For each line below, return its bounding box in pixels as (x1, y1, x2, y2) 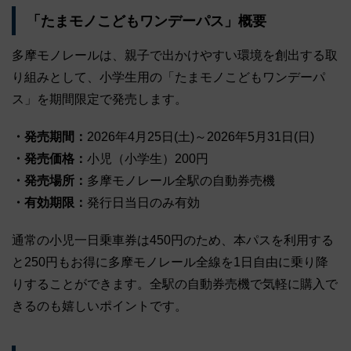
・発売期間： (12, 129, 87, 143)
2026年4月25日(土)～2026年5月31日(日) (87, 129, 314, 143)
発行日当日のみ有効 (87, 195, 200, 209)
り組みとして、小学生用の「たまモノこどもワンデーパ (12, 70, 325, 84)
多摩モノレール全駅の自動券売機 (87, 173, 275, 187)
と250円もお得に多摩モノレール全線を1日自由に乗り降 (12, 255, 328, 269)
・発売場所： (12, 173, 87, 187)
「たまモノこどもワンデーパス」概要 (26, 13, 266, 29)
